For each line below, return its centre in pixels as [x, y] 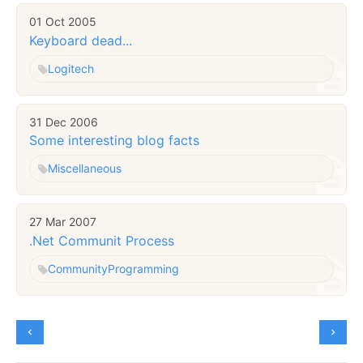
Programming [143, 268]
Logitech [71, 68]
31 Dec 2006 [64, 122]
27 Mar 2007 [63, 222]
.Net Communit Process [102, 240]
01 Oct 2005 [63, 22]
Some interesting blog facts [114, 141]
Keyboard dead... [81, 40]
